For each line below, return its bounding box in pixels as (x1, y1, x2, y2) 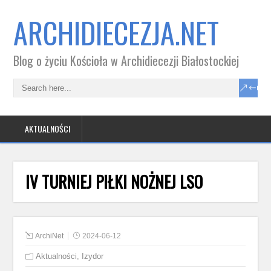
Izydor (82, 252, 104, 261)
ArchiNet (35, 232, 64, 240)
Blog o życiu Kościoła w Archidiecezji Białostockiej (13, 51, 240, 70)
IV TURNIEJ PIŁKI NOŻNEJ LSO (25, 169, 203, 194)
